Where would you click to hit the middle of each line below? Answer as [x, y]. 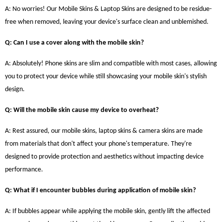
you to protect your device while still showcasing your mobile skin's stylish [106, 77]
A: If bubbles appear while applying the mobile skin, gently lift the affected [108, 211]
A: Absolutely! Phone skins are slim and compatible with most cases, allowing [111, 64]
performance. [24, 170]
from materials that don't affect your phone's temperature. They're [98, 144]
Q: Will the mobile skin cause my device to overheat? [82, 110]
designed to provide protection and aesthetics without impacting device [104, 157]
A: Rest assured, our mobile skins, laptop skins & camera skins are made [104, 131]
